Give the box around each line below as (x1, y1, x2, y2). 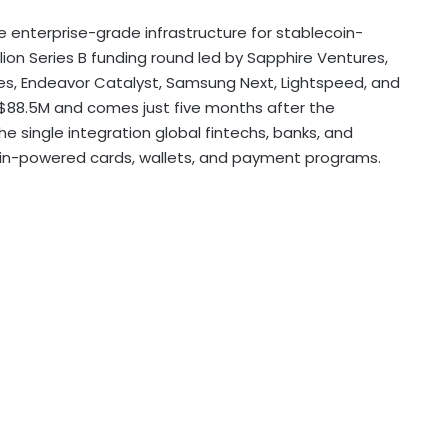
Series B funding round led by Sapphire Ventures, (25, 46, 388, 68)
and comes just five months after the (50, 96, 335, 118)
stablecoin (276, 21, 355, 43)
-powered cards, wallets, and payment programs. (11, 146, 381, 168)
